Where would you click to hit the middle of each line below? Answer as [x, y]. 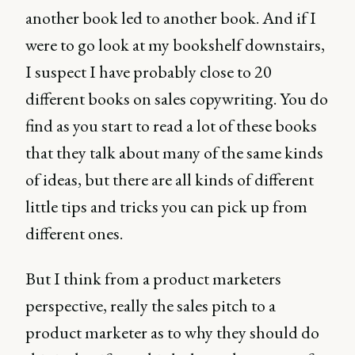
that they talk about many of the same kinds [174, 153]
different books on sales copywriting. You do [177, 99]
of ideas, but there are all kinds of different [170, 179]
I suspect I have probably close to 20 [149, 72]
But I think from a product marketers [153, 279]
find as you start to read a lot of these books [171, 126]
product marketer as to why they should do [172, 332]
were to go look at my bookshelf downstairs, [175, 45]
